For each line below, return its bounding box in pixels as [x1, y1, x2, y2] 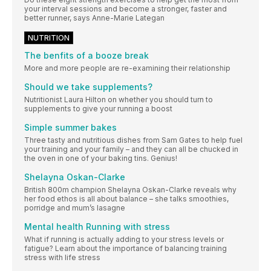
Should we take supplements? [24, 81, 152, 92]
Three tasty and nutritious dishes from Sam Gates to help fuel [24, 135, 243, 145]
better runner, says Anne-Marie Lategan [24, 13, 165, 22]
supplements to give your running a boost [24, 103, 172, 113]
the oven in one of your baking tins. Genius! [24, 153, 177, 163]
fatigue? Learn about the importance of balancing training [24, 243, 227, 253]
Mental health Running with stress [24, 221, 170, 232]
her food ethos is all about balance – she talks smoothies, [24, 194, 229, 203]
